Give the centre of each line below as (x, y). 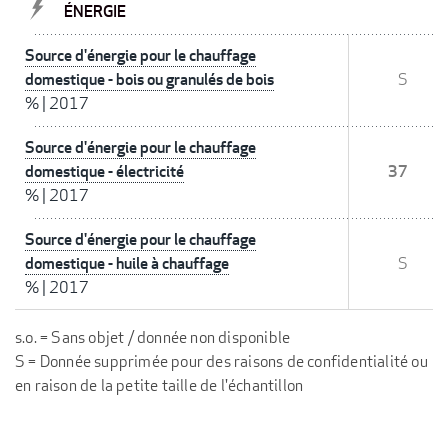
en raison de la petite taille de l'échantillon (159, 386)
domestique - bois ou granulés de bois (149, 80)
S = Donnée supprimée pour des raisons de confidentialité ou (221, 362)
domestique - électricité (104, 172)
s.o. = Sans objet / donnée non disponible (153, 338)
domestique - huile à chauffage (127, 264)
